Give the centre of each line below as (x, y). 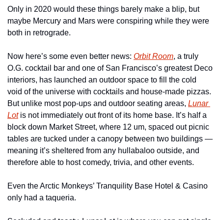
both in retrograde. (39, 33)
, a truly (186, 56)
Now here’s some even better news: (70, 56)
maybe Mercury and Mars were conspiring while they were (108, 21)
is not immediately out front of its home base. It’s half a (112, 115)
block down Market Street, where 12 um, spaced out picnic (108, 127)
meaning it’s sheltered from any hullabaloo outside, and (103, 151)
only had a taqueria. (42, 198)
